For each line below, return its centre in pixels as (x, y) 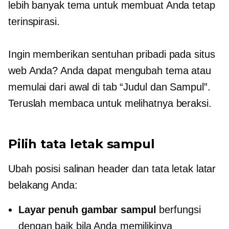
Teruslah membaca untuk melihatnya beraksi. (110, 103)
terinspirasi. (34, 21)
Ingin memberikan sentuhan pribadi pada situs (112, 54)
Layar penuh (48, 209)
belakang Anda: (43, 185)
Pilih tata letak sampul (82, 144)
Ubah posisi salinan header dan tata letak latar (112, 168)
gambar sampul (117, 209)
